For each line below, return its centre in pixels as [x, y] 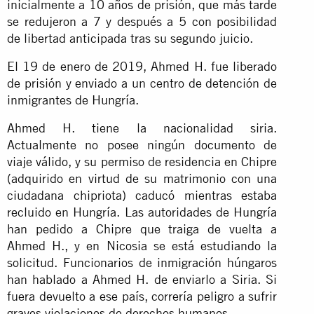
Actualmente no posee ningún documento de [142, 144]
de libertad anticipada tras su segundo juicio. [130, 38]
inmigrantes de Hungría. [73, 100]
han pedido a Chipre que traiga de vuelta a [142, 228]
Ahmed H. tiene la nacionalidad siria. [142, 128]
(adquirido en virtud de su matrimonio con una [142, 178]
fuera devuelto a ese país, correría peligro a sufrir [142, 296]
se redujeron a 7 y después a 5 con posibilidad [142, 21]
